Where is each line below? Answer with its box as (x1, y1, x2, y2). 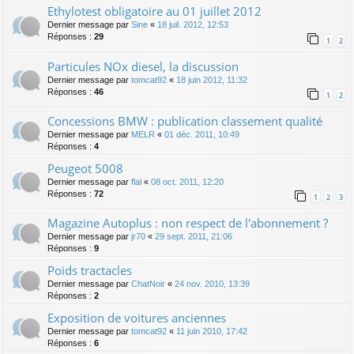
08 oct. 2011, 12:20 (151, 176, 224, 186)
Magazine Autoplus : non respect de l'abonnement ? (47, 214, 328, 231)
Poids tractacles (47, 262, 132, 278)
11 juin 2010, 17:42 (176, 326, 247, 336)
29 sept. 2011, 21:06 (155, 231, 232, 241)
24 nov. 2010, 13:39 (175, 278, 250, 288)
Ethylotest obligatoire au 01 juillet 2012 (47, 3, 262, 20)
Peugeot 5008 (47, 160, 123, 176)
